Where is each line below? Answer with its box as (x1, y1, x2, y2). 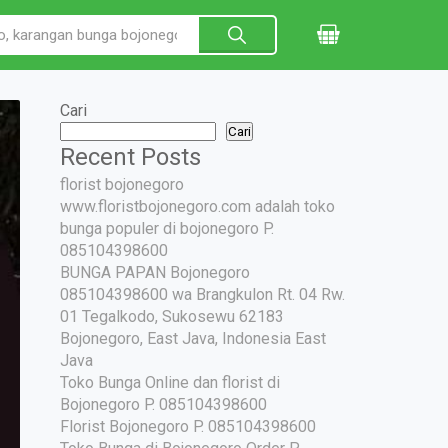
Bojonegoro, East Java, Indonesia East (60, 329, 326, 348)
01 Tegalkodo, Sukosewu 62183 (60, 307, 284, 326)
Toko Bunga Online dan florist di (60, 373, 280, 392)
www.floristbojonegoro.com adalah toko (60, 197, 335, 216)
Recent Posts (60, 143, 201, 171)
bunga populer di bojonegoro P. (60, 219, 274, 238)
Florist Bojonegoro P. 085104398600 (60, 417, 316, 436)
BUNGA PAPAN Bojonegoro (60, 263, 250, 282)
